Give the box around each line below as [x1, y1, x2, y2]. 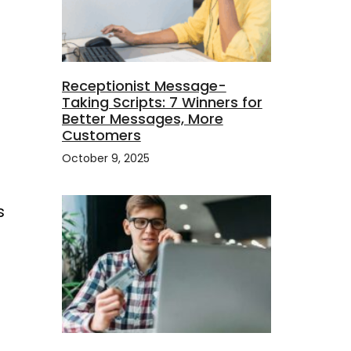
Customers [61, 125, 141, 145]
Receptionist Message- [61, 75, 226, 96]
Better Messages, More [61, 108, 223, 128]
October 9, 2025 [61, 150, 150, 166]
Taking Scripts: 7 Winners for [61, 92, 262, 112]
